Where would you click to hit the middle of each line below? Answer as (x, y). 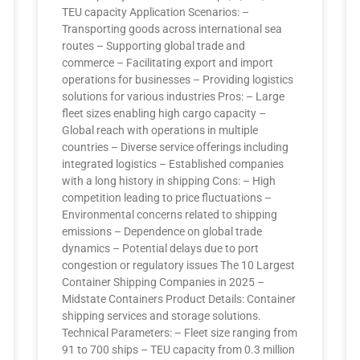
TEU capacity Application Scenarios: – (156, 12)
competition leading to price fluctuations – (167, 198)
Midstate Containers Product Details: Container (179, 299)
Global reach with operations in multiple (160, 130)
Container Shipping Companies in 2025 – (164, 282)
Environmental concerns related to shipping (170, 215)
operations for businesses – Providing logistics (178, 80)
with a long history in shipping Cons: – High (169, 181)
